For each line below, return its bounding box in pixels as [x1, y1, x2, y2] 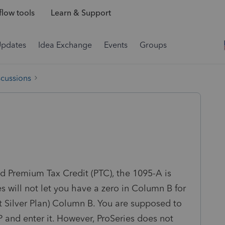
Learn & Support [50, 8, 111, 18]
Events [104, 40, 128, 50]
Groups [140, 40, 167, 50]
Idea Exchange [38, 40, 92, 50]
